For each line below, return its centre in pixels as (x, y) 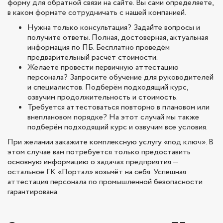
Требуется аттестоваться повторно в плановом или (118, 108)
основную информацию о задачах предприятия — (93, 162)
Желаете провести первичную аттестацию (103, 68)
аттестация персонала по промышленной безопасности (105, 182)
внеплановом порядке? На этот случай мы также (113, 117)
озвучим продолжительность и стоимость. (103, 98)
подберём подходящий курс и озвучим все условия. (117, 127)
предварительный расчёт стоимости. (93, 58)
